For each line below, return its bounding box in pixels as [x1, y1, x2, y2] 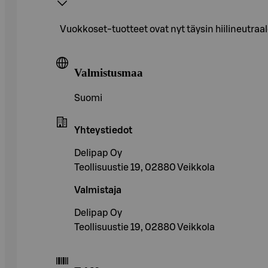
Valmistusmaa [74, 66, 143, 80]
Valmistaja [74, 185, 121, 196]
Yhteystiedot [74, 126, 132, 136]
